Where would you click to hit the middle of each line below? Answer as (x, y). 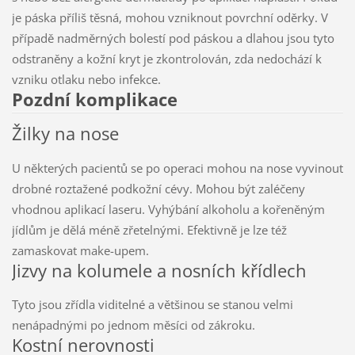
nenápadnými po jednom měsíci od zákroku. (135, 325)
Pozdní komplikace (94, 99)
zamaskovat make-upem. (80, 250)
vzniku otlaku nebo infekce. (88, 79)
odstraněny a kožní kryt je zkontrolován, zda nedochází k (166, 58)
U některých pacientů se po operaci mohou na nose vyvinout (177, 168)
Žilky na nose (65, 133)
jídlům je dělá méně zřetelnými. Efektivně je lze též (149, 229)
